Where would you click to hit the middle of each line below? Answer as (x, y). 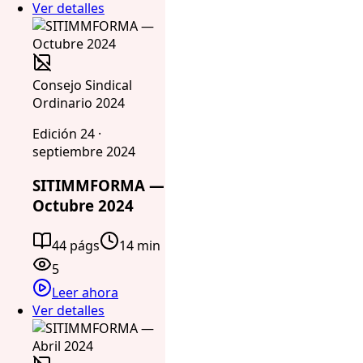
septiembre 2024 (84, 151)
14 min (140, 246)
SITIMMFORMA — (98, 186)
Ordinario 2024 (79, 102)
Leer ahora (85, 293)
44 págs (76, 246)
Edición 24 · (67, 133)
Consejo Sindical (82, 85)
